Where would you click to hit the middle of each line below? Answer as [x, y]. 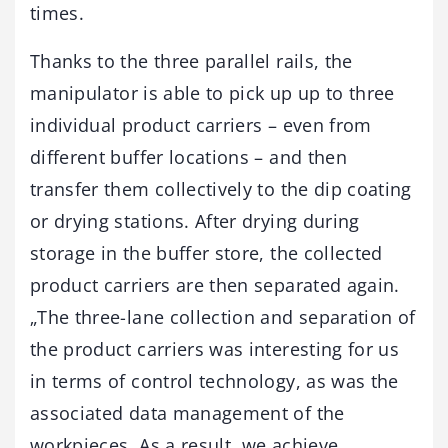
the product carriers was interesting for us [215, 348]
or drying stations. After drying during [195, 220]
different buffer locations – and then [188, 156]
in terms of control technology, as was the [214, 380]
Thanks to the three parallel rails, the [191, 60]
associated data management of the [187, 412]
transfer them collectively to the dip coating [221, 188]
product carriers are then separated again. [215, 284]
